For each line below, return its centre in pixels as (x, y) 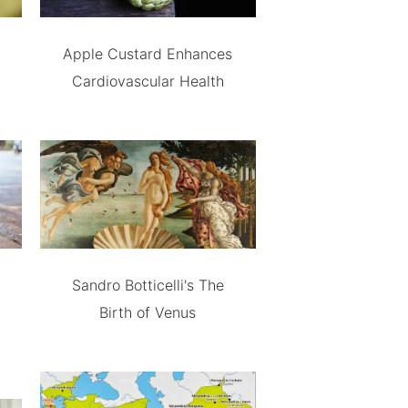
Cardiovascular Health (148, 82)
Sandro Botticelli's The (148, 285)
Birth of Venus (148, 312)
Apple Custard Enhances (148, 54)
